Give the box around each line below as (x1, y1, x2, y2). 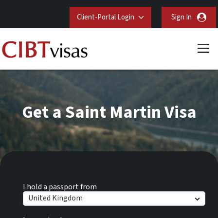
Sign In (171, 12, 192, 22)
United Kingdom (28, 192, 83, 203)
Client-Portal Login (76, 12, 134, 22)
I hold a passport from (22, 181, 97, 192)
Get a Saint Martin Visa (21, 100, 197, 125)
